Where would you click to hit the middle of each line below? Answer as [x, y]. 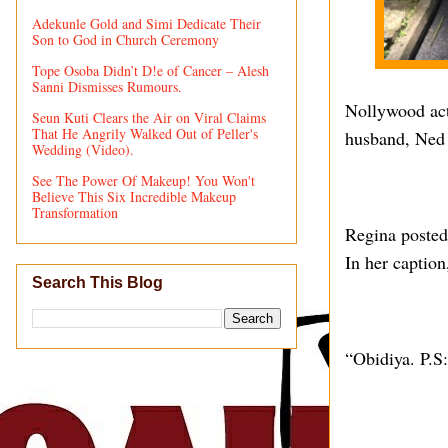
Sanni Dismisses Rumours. [107, 86]
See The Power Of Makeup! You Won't [143, 180]
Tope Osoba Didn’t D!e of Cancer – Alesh [150, 70]
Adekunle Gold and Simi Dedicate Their [146, 23]
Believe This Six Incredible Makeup [134, 196]
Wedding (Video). [83, 149]
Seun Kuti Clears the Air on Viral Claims [149, 117]
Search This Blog [97, 283]
